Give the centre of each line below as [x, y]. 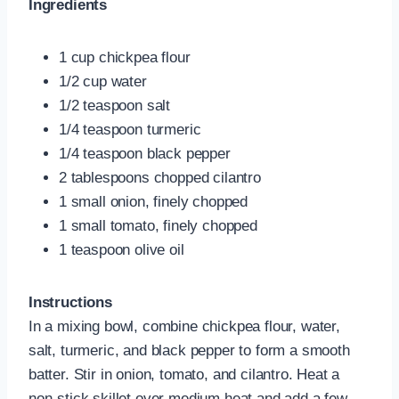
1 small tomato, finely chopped [158, 225]
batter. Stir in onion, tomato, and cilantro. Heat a [184, 374]
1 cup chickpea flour [125, 57]
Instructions [70, 302]
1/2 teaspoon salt [115, 105]
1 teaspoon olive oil [122, 249]
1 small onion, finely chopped [154, 201]
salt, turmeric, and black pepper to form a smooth [189, 350]
